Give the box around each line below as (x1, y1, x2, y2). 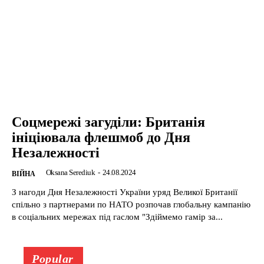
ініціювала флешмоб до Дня (12, 129, 190, 145)
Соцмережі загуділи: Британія (12, 114, 205, 130)
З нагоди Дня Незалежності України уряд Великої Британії (12, 187, 237, 197)
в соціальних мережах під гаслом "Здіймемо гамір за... (12, 212, 223, 222)
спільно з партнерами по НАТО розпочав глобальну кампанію (12, 199, 250, 209)
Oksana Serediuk (45, 167, 95, 177)
